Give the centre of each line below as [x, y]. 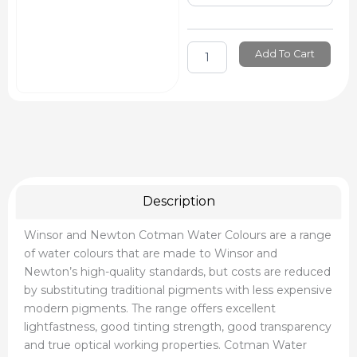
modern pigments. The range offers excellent [150, 308]
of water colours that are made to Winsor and [151, 253]
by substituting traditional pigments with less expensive [178, 290]
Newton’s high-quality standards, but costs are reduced [177, 271]
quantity [209, 80]
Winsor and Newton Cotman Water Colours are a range [178, 235]
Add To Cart [284, 53]
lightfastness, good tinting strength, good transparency [178, 326]
